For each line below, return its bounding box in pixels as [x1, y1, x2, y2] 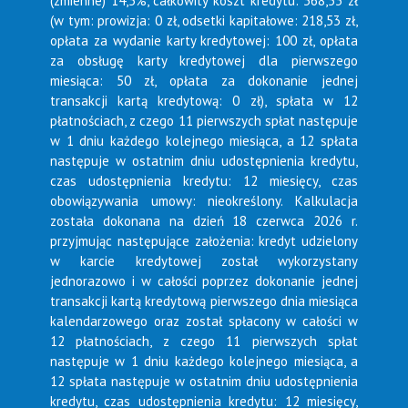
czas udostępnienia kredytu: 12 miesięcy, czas [50, 172, 358, 189]
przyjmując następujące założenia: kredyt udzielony [50, 232, 358, 250]
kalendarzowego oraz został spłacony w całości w [50, 312, 358, 330]
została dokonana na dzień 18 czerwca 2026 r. [50, 212, 358, 229]
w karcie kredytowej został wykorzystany [50, 252, 358, 270]
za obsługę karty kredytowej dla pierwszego [50, 52, 358, 69]
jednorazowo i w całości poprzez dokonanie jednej [50, 272, 358, 290]
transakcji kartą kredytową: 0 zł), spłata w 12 [50, 92, 358, 109]
